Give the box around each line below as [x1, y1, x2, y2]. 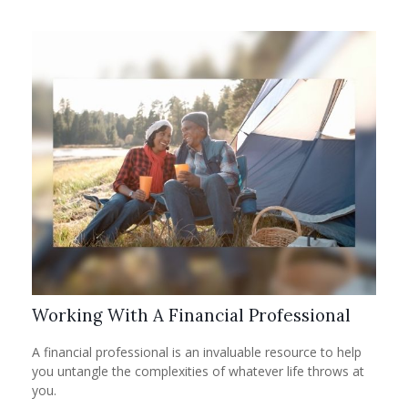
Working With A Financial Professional [32, 303, 351, 326]
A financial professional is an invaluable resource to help [32, 343, 362, 362]
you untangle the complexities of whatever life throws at [32, 362, 364, 381]
